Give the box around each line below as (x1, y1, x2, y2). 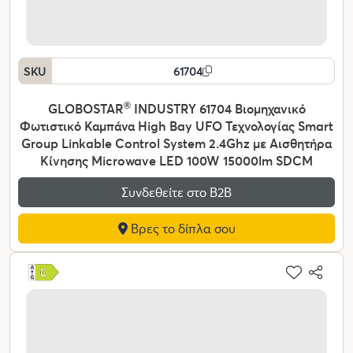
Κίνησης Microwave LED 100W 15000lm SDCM (40, 152, 313, 169)
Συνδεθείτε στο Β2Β (121, 184, 232, 201)
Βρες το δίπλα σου (127, 220, 236, 237)
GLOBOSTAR (47, 100, 124, 117)
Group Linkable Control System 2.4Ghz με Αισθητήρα (21, 135, 332, 152)
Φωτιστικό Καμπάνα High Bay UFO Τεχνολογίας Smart (20, 117, 333, 135)
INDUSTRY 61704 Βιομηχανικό (130, 100, 306, 117)
